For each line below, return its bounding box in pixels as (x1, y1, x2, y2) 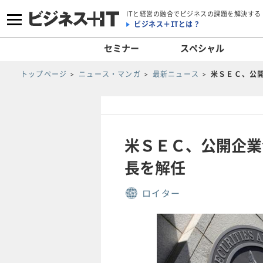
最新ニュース (152, 69, 200, 79)
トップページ (21, 69, 68, 79)
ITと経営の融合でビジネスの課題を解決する (126, 8, 261, 19)
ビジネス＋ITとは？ (134, 18, 200, 29)
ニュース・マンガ (79, 69, 141, 79)
